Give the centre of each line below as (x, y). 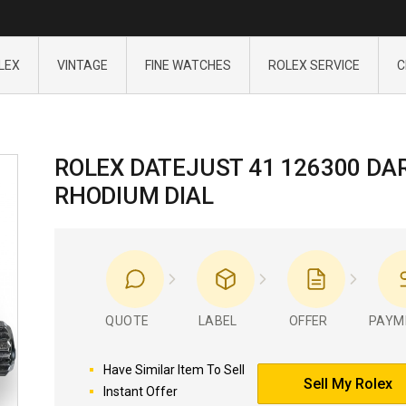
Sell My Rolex (348, 384)
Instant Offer (140, 391)
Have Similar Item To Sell (174, 370)
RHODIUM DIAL (134, 196)
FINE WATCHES (188, 65)
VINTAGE (82, 65)
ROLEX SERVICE (314, 65)
